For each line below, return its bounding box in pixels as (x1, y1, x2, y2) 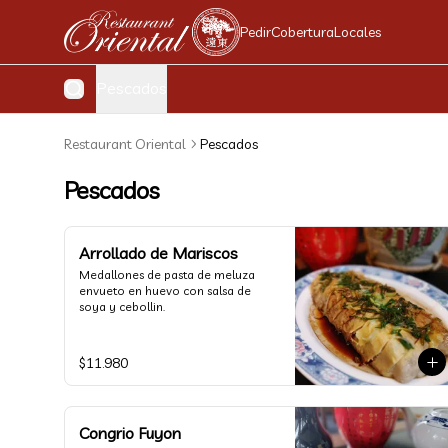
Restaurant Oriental (64, 135, 186, 153)
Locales (333, 23, 381, 41)
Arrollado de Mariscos (79, 243, 238, 263)
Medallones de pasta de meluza (79, 267, 255, 282)
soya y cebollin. (79, 299, 165, 314)
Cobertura (270, 23, 334, 41)
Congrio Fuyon (79, 423, 181, 443)
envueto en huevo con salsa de (79, 283, 251, 298)
